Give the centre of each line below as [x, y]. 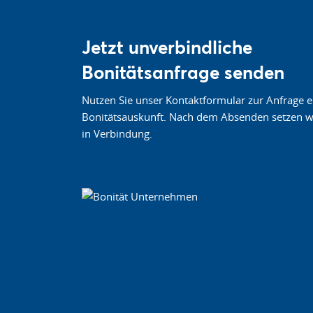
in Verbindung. [117, 133]
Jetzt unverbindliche [167, 46]
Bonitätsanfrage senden [183, 72]
